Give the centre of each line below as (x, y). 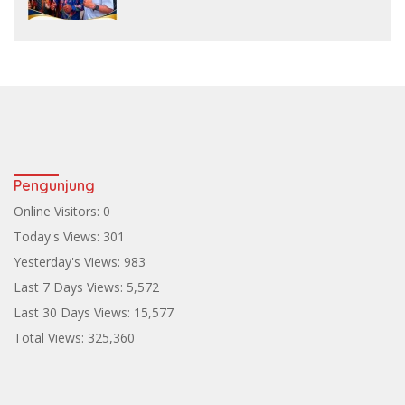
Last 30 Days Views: (74, 313)
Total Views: (51, 338)
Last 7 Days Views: (70, 287)
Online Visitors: (58, 212)
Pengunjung (54, 186)
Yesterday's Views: (69, 262)
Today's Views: (58, 237)
